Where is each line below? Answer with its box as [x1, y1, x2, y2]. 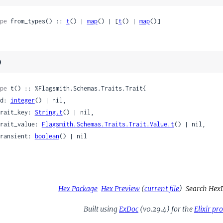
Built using [84, 204, 119, 214]
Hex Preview [101, 184, 140, 193]
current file [144, 184, 179, 193]
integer [10, 96, 35, 104]
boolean [34, 132, 59, 140]
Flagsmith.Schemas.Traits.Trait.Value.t [41, 120, 174, 128]
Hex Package [58, 184, 98, 193]
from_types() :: [6, 17, 66, 25]
